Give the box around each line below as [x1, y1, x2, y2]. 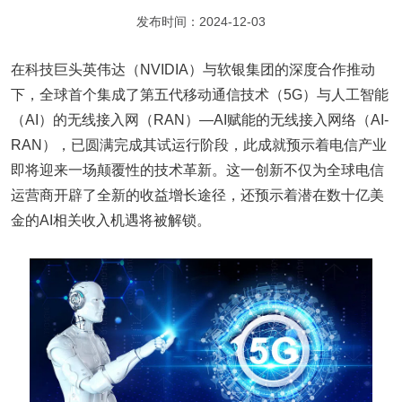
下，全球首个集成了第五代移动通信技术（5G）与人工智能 [11, 87, 389, 102]
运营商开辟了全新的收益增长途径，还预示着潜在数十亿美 [11, 188, 384, 203]
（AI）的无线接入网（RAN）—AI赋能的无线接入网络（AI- [11, 112, 389, 127]
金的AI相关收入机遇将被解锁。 [11, 213, 211, 228]
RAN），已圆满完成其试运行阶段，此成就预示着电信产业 [11, 137, 387, 153]
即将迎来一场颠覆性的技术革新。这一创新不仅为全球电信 [11, 162, 384, 178]
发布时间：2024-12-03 [136, 14, 266, 29]
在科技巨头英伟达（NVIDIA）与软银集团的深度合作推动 [11, 62, 375, 77]
